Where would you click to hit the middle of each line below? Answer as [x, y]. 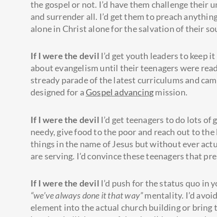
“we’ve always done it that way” [87, 195]
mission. [171, 92]
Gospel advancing [120, 92]
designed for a [58, 92]
